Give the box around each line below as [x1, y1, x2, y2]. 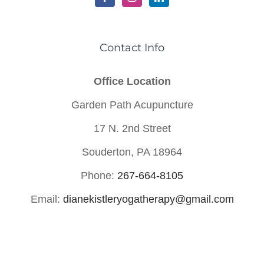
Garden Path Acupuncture [71, 99, 193, 111]
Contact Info [100, 41, 164, 54]
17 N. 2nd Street [93, 123, 171, 134]
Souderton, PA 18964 [82, 146, 182, 158]
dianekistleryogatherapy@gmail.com [62, 193, 234, 205]
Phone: [81, 170, 117, 181]
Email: [30, 193, 63, 205]
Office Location [93, 75, 171, 87]
